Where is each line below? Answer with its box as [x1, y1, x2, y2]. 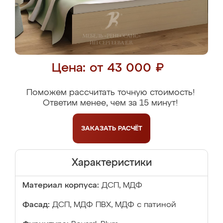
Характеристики [71, 158, 152, 168]
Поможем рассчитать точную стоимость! [26, 89, 195, 97]
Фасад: [22, 201, 50, 209]
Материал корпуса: [22, 182, 99, 190]
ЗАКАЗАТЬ [81, 125, 118, 132]
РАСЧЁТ [117, 125, 142, 132]
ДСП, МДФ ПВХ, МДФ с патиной [52, 201, 176, 209]
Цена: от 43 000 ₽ [52, 62, 164, 75]
